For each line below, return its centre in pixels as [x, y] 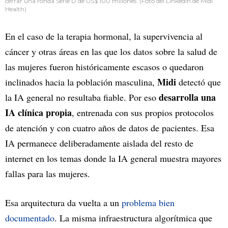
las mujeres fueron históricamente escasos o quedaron [104, 66]
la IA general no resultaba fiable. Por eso [82, 97]
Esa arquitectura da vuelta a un [63, 202]
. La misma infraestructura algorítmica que [133, 218]
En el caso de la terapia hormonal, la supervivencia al [104, 36]
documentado [30, 218]
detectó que [200, 82]
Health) [16, 9]
